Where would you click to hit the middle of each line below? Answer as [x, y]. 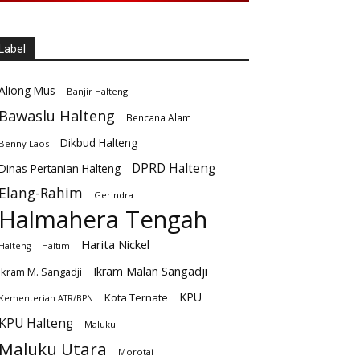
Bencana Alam [159, 117]
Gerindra [114, 194]
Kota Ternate [136, 297]
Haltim [56, 245]
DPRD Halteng [174, 168]
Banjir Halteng [97, 91]
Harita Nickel [115, 244]
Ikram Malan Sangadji [150, 271]
